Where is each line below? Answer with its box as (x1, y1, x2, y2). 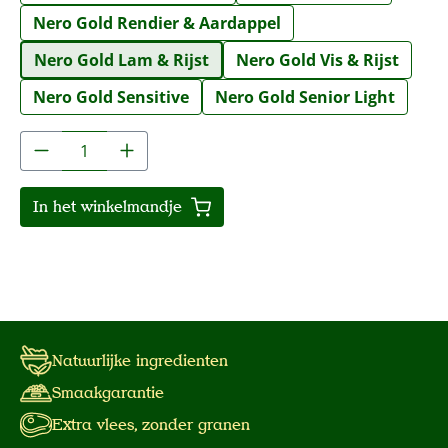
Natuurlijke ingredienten (52, 350, 228, 371)
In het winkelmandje (33, 196, 187, 217)
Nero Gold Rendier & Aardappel (33, 11, 281, 34)
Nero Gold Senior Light (215, 85, 395, 108)
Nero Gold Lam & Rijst (34, 48, 209, 71)
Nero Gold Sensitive (33, 85, 189, 108)
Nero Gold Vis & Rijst (236, 48, 399, 71)
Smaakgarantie (52, 382, 164, 403)
